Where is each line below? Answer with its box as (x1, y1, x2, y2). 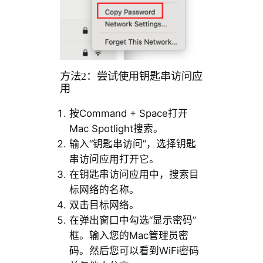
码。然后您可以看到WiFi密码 (69, 245, 199, 257)
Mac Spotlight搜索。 (69, 123, 163, 135)
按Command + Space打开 (69, 107, 188, 120)
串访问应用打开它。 (69, 153, 159, 166)
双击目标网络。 (69, 199, 139, 211)
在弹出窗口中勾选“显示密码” (69, 214, 196, 227)
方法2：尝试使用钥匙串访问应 (59, 70, 203, 83)
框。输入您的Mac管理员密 (69, 230, 188, 242)
